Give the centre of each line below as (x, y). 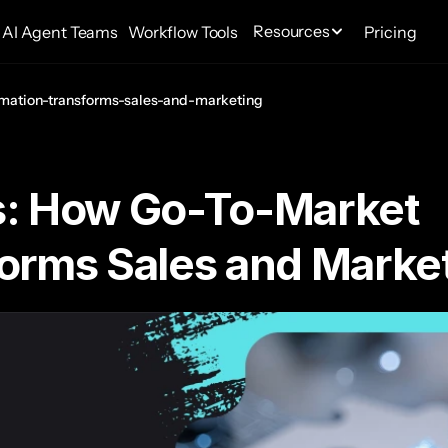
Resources (291, 30)
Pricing (390, 32)
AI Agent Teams (60, 32)
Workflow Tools (183, 32)
